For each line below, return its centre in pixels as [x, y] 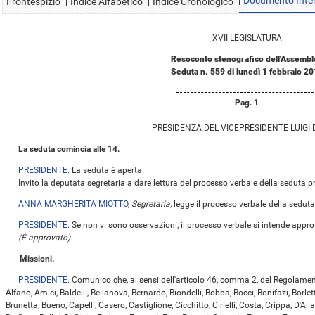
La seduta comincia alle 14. [69, 149]
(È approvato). [45, 238]
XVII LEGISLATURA [247, 38]
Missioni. [37, 259]
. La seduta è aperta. [106, 170]
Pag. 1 [247, 103]
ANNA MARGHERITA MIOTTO [73, 204]
